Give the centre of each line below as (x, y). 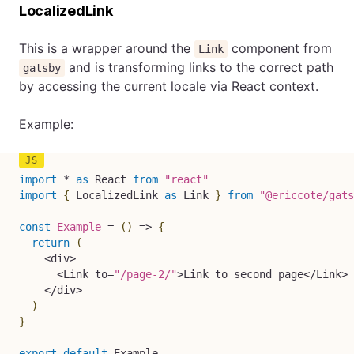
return (51, 243)
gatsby (42, 68)
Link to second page (243, 274)
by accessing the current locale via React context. (169, 86)
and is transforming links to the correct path (200, 67)
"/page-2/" (145, 274)
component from (280, 48)
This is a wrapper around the (107, 48)
